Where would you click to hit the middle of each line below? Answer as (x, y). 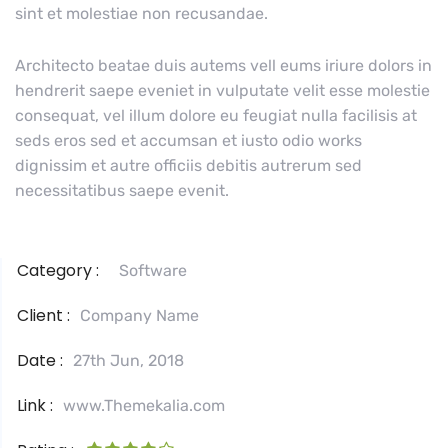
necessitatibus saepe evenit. (122, 191)
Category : (58, 271)
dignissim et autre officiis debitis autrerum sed (188, 166)
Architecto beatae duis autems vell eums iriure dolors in (223, 66)
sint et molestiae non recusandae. (141, 14)
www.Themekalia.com (144, 406)
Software (153, 271)
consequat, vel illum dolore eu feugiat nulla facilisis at (216, 116)
